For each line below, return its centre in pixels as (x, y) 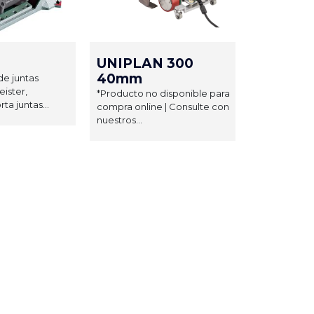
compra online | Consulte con (163, 106)
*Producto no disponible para (163, 93)
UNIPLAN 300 (145, 63)
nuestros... (120, 120)
